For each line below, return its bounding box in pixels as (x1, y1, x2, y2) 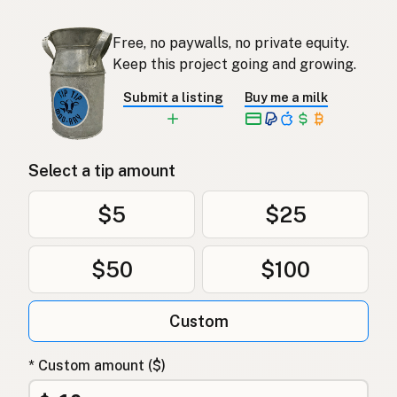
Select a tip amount (28, 161, 175, 181)
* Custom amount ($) (28, 357, 166, 375)
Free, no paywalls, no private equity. (112, 34, 349, 51)
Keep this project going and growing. (112, 55, 356, 73)
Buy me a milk (244, 89, 328, 105)
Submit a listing (122, 89, 223, 105)
